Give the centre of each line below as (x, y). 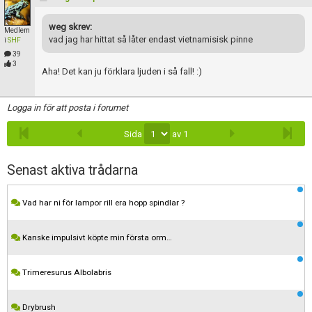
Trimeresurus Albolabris (66, 272)
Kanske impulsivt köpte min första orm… (96, 237)
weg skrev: (70, 27)
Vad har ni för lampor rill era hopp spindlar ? (102, 203)
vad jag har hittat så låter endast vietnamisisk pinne (151, 39)
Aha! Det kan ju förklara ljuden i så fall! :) (122, 71)
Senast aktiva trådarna (72, 170)
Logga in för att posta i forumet (68, 108)
